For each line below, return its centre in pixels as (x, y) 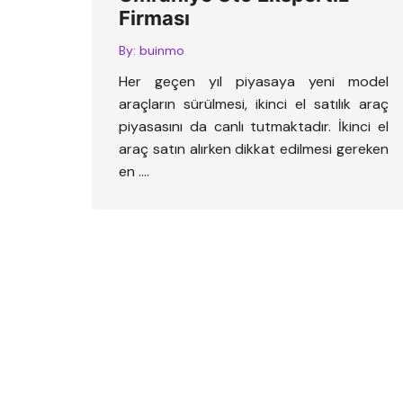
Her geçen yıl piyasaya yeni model (254, 81)
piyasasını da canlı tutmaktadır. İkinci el (254, 126)
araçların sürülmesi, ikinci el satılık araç (254, 103)
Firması (154, 18)
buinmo (162, 50)
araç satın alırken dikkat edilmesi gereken (254, 148)
